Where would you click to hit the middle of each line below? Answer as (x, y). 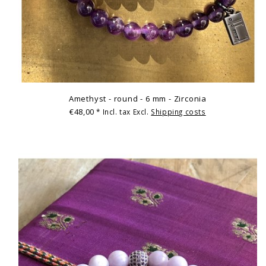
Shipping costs (178, 111)
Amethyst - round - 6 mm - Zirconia (138, 98)
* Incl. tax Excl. (124, 111)
